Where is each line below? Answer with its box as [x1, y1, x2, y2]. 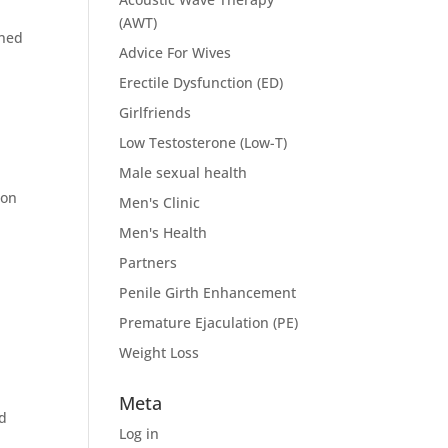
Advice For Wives [119, 43, 232, 62]
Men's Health [119, 223, 208, 242]
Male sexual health [119, 163, 248, 182]
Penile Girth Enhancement [119, 283, 297, 302]
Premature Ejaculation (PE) [119, 313, 299, 332]
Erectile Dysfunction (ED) [119, 73, 284, 92]
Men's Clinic [119, 193, 201, 212]
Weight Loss [119, 343, 200, 362]
